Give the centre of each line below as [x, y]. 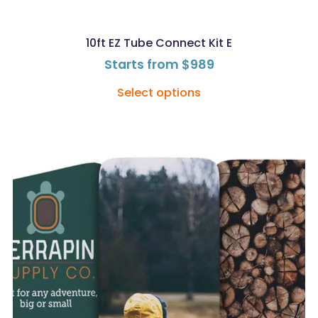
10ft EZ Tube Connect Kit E [159, 43]
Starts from [143, 64]
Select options [159, 93]
